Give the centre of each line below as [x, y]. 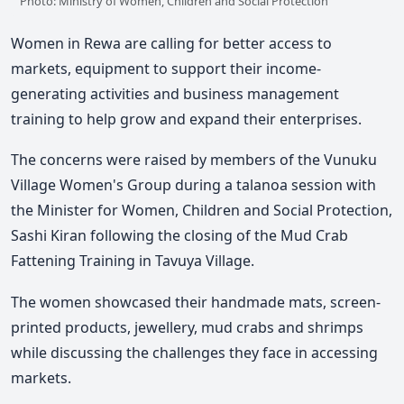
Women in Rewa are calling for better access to [171, 43]
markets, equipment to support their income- [166, 68]
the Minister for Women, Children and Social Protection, [202, 211]
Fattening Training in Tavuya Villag [127, 261]
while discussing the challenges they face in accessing [194, 352]
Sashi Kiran [50, 236]
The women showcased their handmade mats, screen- [196, 302]
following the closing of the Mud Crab [219, 236]
